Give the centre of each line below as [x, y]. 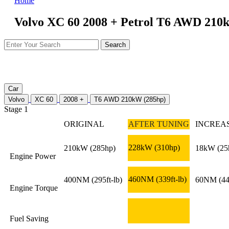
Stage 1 [16, 109]
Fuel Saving [29, 218]
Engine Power [33, 156]
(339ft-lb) [171, 179]
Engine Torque [34, 188]
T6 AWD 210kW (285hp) [130, 99]
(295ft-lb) [107, 179]
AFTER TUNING [159, 124]
